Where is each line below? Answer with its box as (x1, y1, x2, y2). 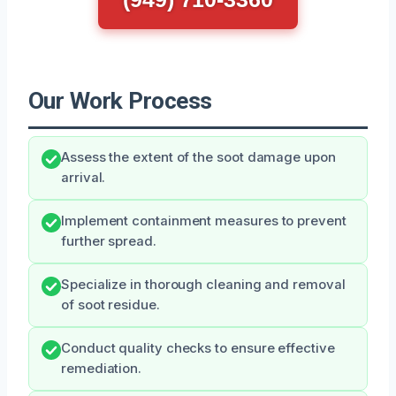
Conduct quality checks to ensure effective (61, 339, 335, 356)
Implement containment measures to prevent (61, 212, 346, 229)
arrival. (61, 169, 106, 186)
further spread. (61, 232, 156, 249)
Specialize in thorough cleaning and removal (61, 276, 346, 293)
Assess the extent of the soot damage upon (61, 148, 336, 165)
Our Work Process (28, 87, 212, 114)
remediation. (61, 360, 142, 377)
